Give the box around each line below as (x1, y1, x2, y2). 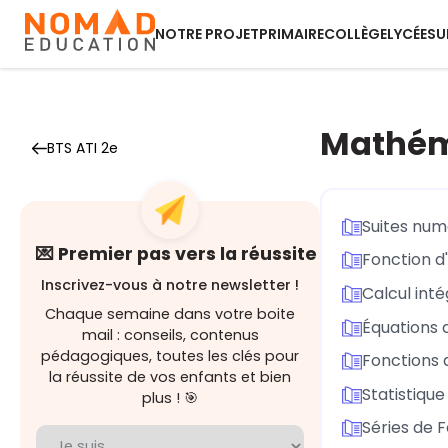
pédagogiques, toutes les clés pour (41, 346, 299, 366)
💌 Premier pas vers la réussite (36, 242, 317, 266)
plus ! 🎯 (142, 388, 198, 408)
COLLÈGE (324, 24, 387, 44)
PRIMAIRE (259, 24, 324, 44)
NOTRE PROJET (155, 24, 259, 44)
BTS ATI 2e (47, 138, 118, 158)
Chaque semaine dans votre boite (45, 304, 295, 324)
